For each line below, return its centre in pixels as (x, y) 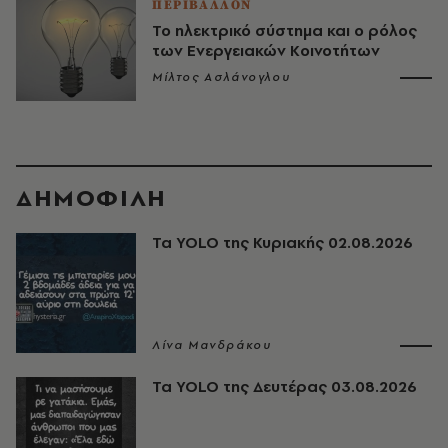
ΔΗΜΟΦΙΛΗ (91, 197)
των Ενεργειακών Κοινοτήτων (266, 50)
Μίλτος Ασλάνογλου (221, 77)
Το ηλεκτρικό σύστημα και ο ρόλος (284, 30)
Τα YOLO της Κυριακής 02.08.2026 (282, 242)
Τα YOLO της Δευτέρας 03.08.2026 (284, 386)
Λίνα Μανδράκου (212, 345)
